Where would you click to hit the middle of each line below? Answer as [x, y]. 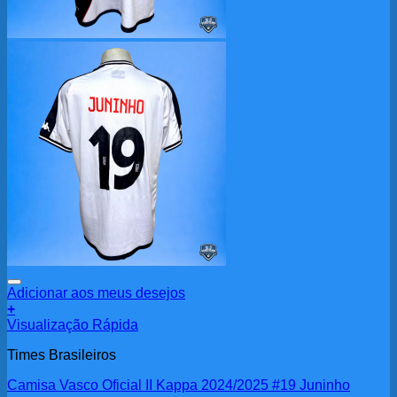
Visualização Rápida [73, 325]
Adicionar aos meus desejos [96, 293]
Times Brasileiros [62, 355]
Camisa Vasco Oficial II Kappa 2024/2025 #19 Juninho [179, 385]
